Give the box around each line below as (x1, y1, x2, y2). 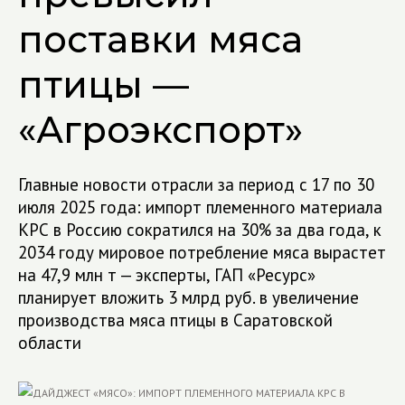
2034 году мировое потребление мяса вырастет (18, 241, 386, 263)
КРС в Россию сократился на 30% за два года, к (18, 219, 381, 240)
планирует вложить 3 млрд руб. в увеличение (18, 287, 359, 308)
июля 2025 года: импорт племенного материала (18, 196, 382, 218)
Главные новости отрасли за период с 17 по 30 (18, 174, 374, 195)
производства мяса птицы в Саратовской (18, 309, 333, 331)
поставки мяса (18, 17, 303, 61)
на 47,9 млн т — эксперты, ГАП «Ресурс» (18, 264, 316, 286)
